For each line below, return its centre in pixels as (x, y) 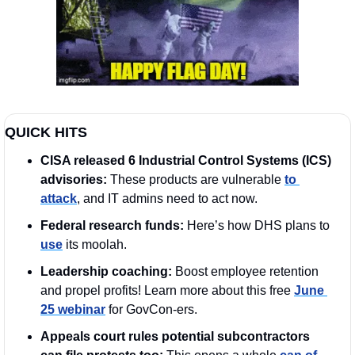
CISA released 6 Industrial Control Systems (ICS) (186, 160)
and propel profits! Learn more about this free (167, 290)
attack (59, 198)
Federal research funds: (114, 225)
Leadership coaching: (108, 271)
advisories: (75, 179)
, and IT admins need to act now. (167, 198)
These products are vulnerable (197, 179)
